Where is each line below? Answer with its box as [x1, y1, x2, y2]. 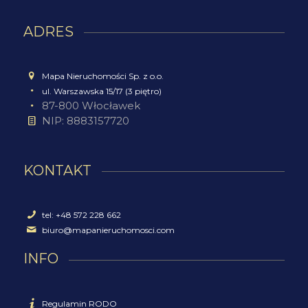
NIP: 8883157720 [42, 113, 130, 127]
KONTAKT [23, 162, 91, 179]
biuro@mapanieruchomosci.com [42, 225, 175, 236]
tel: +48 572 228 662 [42, 210, 122, 221]
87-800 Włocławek [42, 99, 141, 113]
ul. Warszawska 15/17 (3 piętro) [42, 86, 162, 97]
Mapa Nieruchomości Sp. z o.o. [42, 71, 164, 82]
